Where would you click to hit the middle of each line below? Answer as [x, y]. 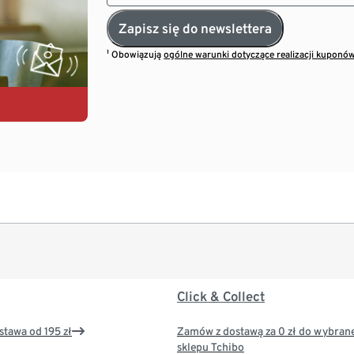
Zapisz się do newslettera [196, 28]
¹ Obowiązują [136, 54]
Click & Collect [220, 297]
